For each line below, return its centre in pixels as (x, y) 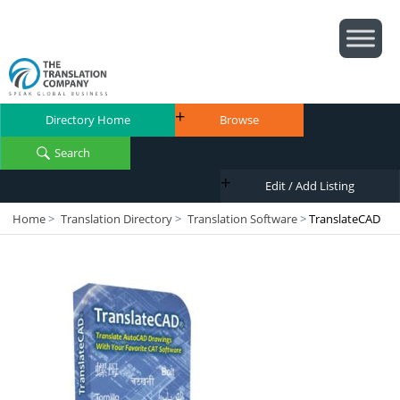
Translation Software (242, 219)
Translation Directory (117, 219)
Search (72, 153)
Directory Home (88, 120)
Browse (239, 120)
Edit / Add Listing (310, 186)
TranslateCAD (345, 219)
